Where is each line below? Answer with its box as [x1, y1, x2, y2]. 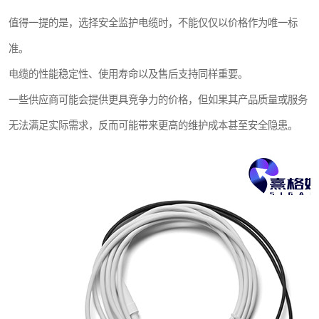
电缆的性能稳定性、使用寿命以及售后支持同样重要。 [9, 68, 248, 80]
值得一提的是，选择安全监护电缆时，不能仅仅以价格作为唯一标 [9, 16, 298, 28]
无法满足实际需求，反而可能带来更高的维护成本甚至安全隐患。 [9, 119, 298, 131]
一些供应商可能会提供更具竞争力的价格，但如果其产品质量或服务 [9, 93, 308, 105]
